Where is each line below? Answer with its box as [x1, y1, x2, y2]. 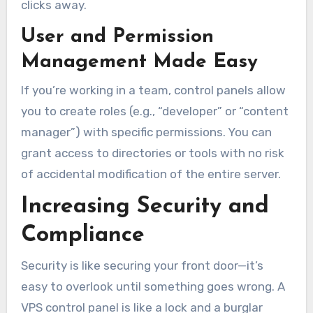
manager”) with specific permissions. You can [20, 124, 272, 139]
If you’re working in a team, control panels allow [20, 82, 286, 97]
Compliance [20, 224, 145, 247]
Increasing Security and [20, 196, 269, 219]
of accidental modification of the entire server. [20, 166, 281, 181]
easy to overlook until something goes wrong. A [20, 279, 285, 293]
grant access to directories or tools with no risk [20, 145, 284, 160]
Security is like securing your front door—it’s [20, 258, 263, 272]
